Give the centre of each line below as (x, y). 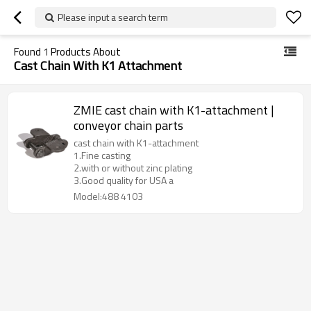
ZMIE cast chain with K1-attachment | (174, 110)
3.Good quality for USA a (124, 180)
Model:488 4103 (108, 196)
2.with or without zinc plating (133, 168)
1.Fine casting (102, 155)
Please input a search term (113, 17)
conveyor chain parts (128, 125)
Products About (85, 52)
